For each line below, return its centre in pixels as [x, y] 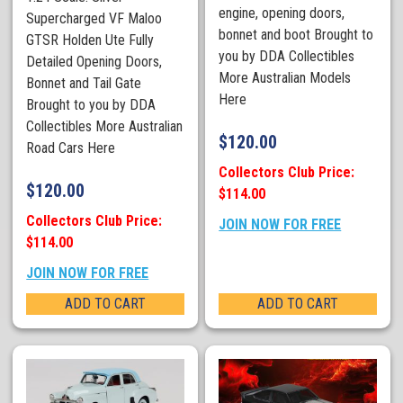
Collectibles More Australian [105, 126]
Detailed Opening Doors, [94, 62]
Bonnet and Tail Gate [84, 83]
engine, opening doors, [282, 13]
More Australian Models [285, 78]
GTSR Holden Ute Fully [90, 40]
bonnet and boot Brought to [296, 35]
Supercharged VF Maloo [94, 18]
